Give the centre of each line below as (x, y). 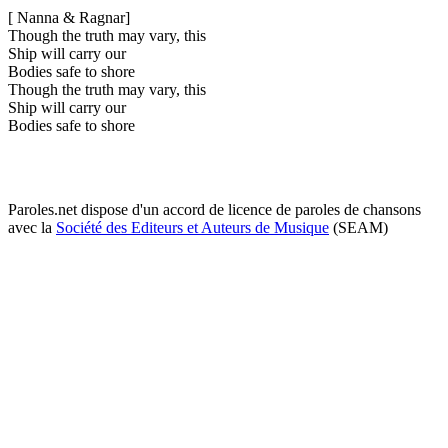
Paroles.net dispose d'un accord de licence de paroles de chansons (214, 209)
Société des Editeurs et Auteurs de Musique (192, 227)
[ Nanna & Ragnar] (69, 17)
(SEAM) (358, 227)
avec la (32, 227)
